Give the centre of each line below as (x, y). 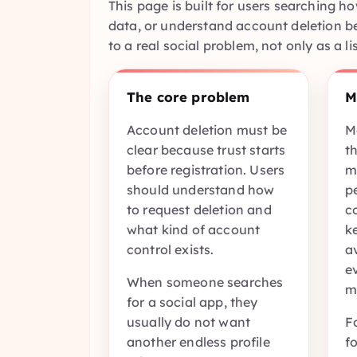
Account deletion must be (207, 130)
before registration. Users (206, 170)
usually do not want (189, 322)
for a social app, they (192, 302)
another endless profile (198, 342)
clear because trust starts (206, 150)
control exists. (171, 250)
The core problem (188, 96)
